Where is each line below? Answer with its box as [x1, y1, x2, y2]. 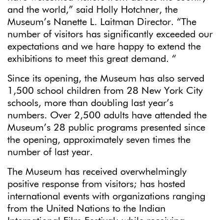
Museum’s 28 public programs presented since [7, 122, 205, 133]
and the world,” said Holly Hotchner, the [7, 4, 178, 15]
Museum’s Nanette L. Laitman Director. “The [7, 17, 196, 27]
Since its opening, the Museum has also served [7, 73, 204, 83]
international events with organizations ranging [7, 191, 205, 201]
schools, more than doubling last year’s [7, 98, 173, 108]
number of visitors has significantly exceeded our [7, 29, 213, 39]
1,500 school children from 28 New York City [7, 85, 203, 96]
